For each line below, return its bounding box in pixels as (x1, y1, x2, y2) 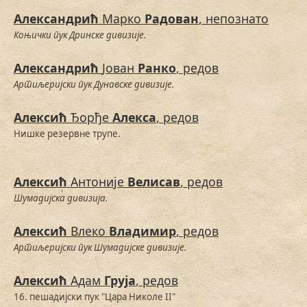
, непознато (199, 10, 269, 27)
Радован (145, 10, 199, 27)
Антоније (71, 173, 127, 191)
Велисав (127, 173, 180, 191)
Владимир (109, 223, 176, 240)
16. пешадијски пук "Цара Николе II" (14, 291, 175, 304)
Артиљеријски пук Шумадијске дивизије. (14, 241, 186, 254)
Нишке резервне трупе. (14, 127, 121, 140)
